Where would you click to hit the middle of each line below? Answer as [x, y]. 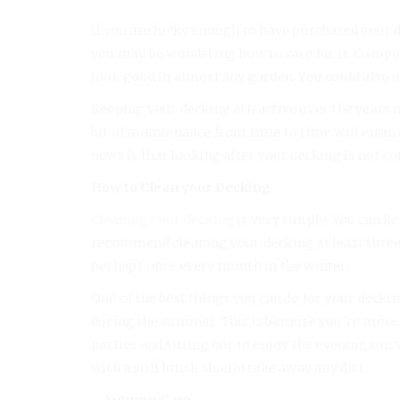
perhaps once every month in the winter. [220, 266]
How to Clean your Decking [181, 187]
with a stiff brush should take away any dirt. [229, 367]
